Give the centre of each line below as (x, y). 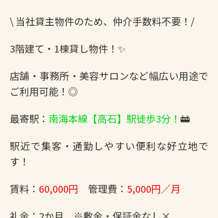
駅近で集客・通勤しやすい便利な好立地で (109, 146)
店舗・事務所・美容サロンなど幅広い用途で (109, 76)
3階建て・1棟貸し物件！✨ (68, 48)
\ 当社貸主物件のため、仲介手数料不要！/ (102, 21)
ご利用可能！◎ (44, 91)
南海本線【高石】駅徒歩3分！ (115, 118)
